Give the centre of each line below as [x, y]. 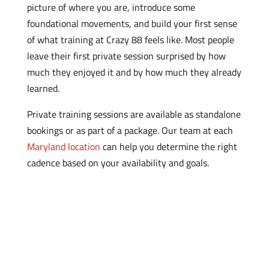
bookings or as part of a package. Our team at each [130, 130]
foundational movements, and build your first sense [132, 23]
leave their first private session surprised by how [126, 56]
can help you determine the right [168, 146]
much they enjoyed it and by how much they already [134, 72]
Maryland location [63, 146]
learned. [43, 88]
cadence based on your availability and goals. [118, 162]
